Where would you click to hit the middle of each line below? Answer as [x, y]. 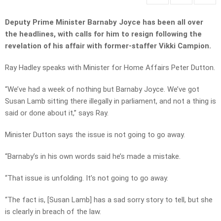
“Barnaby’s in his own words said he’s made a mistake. [93, 157]
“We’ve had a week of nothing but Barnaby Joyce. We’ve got [102, 90]
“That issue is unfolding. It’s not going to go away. [87, 178]
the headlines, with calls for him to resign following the [103, 34]
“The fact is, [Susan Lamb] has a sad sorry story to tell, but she [109, 200]
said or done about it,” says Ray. [57, 113]
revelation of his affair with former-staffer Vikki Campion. [108, 46]
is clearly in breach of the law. [53, 212]
